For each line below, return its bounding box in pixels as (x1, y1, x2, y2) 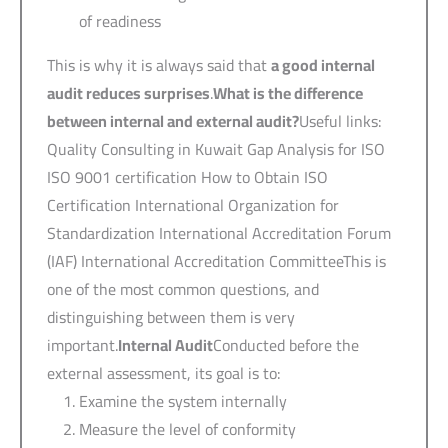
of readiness (79, 5, 161, 36)
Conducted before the (213, 329, 359, 360)
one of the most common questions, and (47, 273, 319, 304)
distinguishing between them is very (47, 301, 295, 332)
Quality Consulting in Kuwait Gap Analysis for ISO (47, 133, 385, 164)
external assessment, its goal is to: (47, 357, 281, 388)
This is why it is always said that (47, 49, 271, 80)
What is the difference (213, 77, 363, 108)
